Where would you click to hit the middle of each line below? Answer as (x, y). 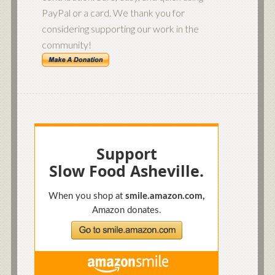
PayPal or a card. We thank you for (113, 12)
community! (66, 44)
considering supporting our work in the (120, 28)
